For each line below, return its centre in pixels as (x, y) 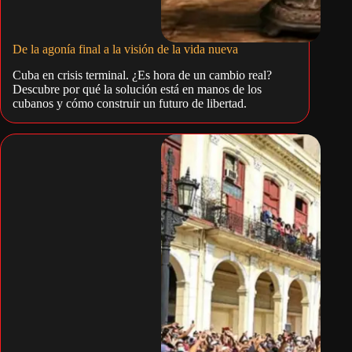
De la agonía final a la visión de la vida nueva (125, 49)
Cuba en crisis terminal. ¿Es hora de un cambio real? (142, 75)
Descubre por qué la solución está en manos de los (137, 89)
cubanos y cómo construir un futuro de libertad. (130, 103)
